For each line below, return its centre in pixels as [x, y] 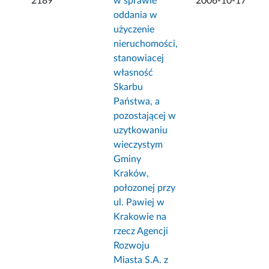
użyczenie [134, 30]
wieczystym [138, 145]
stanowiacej [139, 59]
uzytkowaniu [141, 131]
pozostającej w [145, 116]
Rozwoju [132, 246]
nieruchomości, [146, 44]
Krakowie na [140, 217]
